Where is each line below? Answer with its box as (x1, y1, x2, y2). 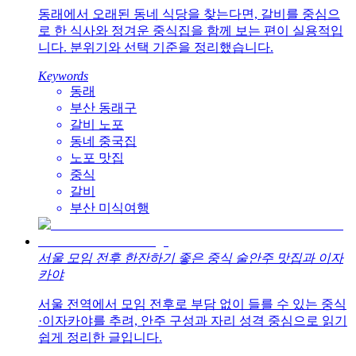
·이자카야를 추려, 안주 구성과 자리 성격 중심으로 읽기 (38, 314, 347, 328)
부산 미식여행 (70, 201, 149, 215)
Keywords (38, 69, 88, 83)
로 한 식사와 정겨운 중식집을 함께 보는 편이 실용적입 (38, 24, 343, 38)
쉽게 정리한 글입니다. (38, 331, 162, 345)
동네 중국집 (70, 134, 137, 149)
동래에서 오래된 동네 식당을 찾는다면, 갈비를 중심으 (38, 7, 340, 21)
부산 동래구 (70, 101, 137, 115)
